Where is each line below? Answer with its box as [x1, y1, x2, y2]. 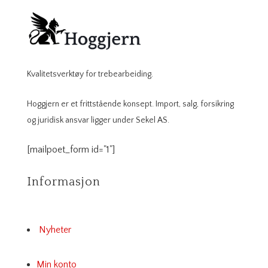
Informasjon [26, 175, 100, 188]
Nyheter [38, 224, 71, 235]
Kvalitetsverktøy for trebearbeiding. [26, 69, 153, 79]
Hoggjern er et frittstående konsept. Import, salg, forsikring [26, 99, 234, 109]
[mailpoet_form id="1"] [26, 144, 115, 155]
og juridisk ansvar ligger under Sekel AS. [26, 115, 169, 125]
